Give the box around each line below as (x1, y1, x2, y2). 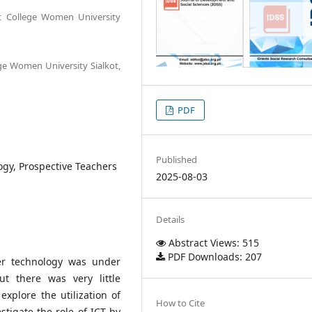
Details (156, 212, 185, 226)
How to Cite (156, 296, 205, 309)
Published (156, 153, 198, 166)
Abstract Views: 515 (166, 235, 260, 249)
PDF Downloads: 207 (165, 249, 263, 263)
